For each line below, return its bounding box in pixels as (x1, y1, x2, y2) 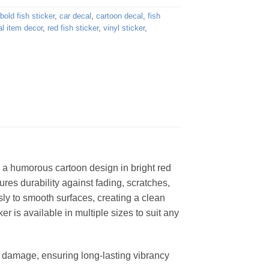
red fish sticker (47, 23, 98, 33)
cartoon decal (96, 11, 143, 21)
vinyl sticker (103, 23, 145, 33)
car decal (59, 11, 91, 21)
